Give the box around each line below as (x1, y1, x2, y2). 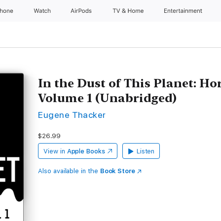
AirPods (71, 7, 94, 14)
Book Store (100, 167, 136, 175)
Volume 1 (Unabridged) (38, 91, 177, 105)
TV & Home (112, 7, 146, 14)
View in (43, 147, 65, 155)
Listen (136, 147, 155, 155)
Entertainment (164, 7, 204, 14)
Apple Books (67, 147, 105, 155)
